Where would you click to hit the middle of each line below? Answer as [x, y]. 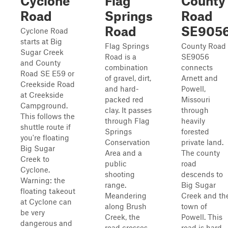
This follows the [48, 116]
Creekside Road [48, 84]
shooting [120, 174]
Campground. [44, 105]
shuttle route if [46, 127]
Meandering [126, 195]
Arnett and [199, 78]
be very [33, 212]
